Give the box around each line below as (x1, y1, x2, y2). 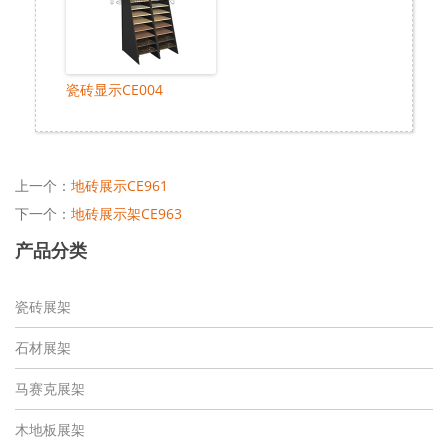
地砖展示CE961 (71, 175, 168, 195)
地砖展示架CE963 (71, 203, 182, 223)
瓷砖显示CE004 (66, 79, 163, 99)
